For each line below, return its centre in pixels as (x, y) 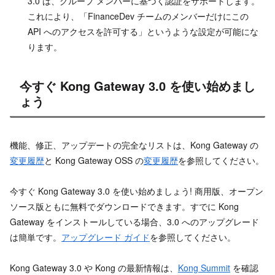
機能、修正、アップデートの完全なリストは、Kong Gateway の (134, 145)
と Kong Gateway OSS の (94, 161)
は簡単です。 (36, 237)
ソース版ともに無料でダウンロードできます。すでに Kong (124, 207)
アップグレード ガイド (106, 237)
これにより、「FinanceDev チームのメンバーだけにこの (138, 16)
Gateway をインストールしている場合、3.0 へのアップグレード (134, 222)
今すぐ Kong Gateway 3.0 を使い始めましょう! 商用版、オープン (137, 191)
